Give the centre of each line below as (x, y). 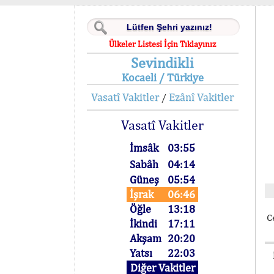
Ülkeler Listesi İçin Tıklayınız (163, 44)
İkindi (144, 224)
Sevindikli (163, 62)
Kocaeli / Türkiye (162, 77)
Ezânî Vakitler (202, 97)
